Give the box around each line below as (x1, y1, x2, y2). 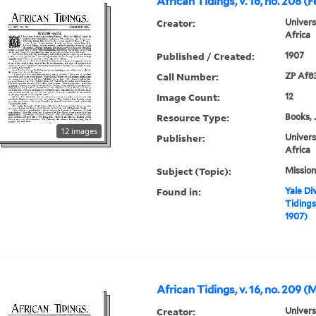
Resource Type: (157, 111, 230, 125)
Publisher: (157, 131, 206, 145)
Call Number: (157, 70, 219, 84)
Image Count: (157, 90, 221, 104)
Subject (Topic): (157, 164, 232, 178)
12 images (61, 126, 98, 137)
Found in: (157, 185, 202, 199)
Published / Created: (157, 49, 255, 63)
